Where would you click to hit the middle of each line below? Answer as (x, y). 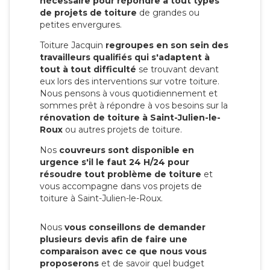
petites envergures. (82, 24)
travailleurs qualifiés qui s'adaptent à (125, 57)
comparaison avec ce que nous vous (123, 251)
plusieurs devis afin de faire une (114, 239)
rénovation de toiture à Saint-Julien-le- (130, 117)
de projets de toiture (88, 12)
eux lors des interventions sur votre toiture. (130, 81)
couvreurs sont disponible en (127, 150)
